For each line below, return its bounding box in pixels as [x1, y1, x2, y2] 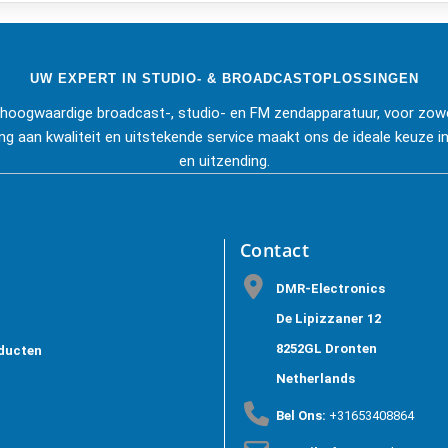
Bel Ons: [275, 407, 329, 423]
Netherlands [275, 370, 355, 386]
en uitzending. [178, 151, 270, 170]
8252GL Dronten [275, 340, 377, 356]
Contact [239, 237, 310, 262]
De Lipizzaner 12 [275, 310, 381, 326]
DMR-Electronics [275, 280, 385, 296]
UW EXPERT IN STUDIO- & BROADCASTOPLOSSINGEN [29, 71, 419, 86]
